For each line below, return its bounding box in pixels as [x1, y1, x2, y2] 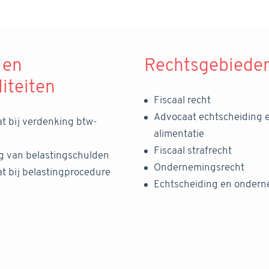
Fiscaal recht [154, 95, 211, 106]
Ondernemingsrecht [154, 162, 244, 173]
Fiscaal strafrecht [154, 145, 232, 156]
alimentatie [154, 128, 207, 139]
